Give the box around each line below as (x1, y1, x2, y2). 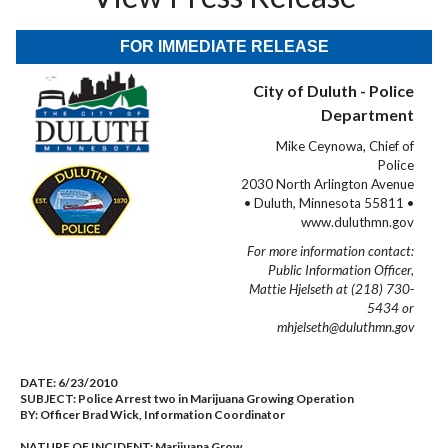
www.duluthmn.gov (301, 214, 414, 230)
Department (321, 105, 414, 124)
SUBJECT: (20, 391, 78, 406)
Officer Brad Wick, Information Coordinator (40, 407, 285, 422)
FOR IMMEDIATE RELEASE (119, 38, 329, 55)
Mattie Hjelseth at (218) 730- (249, 281, 414, 297)
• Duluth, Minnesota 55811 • (244, 195, 414, 211)
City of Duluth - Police (253, 81, 414, 100)
